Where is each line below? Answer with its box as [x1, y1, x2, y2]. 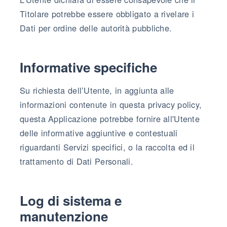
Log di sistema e [20, 191, 122, 210]
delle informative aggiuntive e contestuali [20, 126, 178, 139]
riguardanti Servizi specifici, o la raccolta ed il [20, 140, 195, 153]
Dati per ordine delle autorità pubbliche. [20, 21, 172, 34]
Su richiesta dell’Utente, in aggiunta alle [20, 84, 174, 96]
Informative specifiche [20, 57, 157, 77]
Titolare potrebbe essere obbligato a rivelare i [20, 7, 195, 20]
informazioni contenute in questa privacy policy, [20, 98, 202, 110]
